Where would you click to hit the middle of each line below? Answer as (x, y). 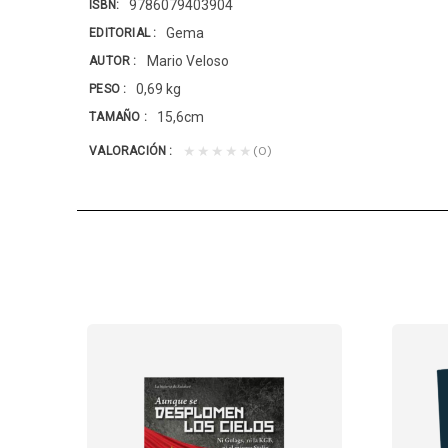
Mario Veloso (187, 61)
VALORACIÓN (129, 150)
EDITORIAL (121, 32)
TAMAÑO (116, 116)
